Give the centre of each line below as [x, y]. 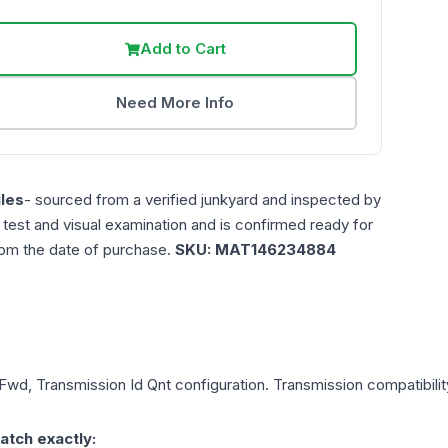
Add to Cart [182, 49]
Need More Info [175, 103]
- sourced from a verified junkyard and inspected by [202, 200]
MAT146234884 [275, 250]
